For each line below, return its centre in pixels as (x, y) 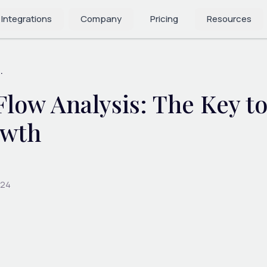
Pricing (164, 19)
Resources (229, 19)
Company (101, 19)
